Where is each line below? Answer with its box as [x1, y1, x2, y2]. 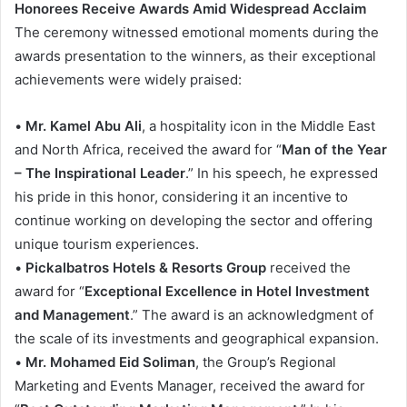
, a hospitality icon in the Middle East [142, 117, 375, 134]
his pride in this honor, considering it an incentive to [15, 188, 348, 205]
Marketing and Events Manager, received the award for [15, 377, 365, 394]
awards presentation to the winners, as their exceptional [15, 47, 376, 65]
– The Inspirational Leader [15, 164, 185, 182]
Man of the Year [282, 141, 387, 158]
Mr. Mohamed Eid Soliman [25, 353, 195, 371]
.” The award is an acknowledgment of [130, 306, 373, 323]
